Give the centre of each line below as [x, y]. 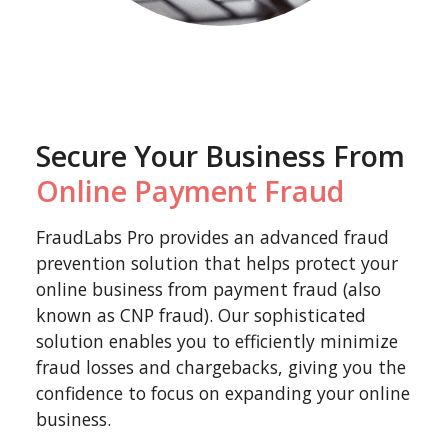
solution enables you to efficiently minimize [217, 341]
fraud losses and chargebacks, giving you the [221, 367]
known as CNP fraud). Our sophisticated [201, 315]
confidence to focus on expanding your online [223, 393]
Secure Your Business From [220, 155]
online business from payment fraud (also [208, 289]
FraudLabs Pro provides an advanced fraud [212, 237]
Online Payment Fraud [190, 190]
